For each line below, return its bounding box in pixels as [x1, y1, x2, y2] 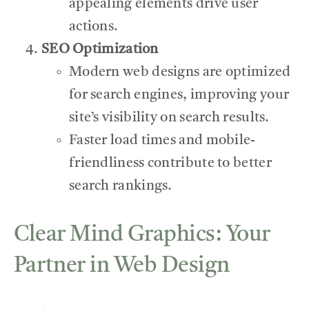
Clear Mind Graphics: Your [13, 224, 270, 247]
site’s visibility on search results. [68, 110, 270, 125]
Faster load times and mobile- [68, 133, 256, 148]
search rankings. [68, 179, 172, 193]
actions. [68, 19, 119, 34]
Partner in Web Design [13, 255, 230, 278]
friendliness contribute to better [68, 156, 272, 170]
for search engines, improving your [68, 88, 290, 102]
